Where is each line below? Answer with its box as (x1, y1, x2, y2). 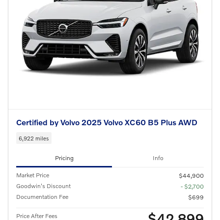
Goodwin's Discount (16, 182, 71, 190)
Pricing (55, 154, 74, 162)
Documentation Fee (16, 192, 68, 200)
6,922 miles (19, 134, 49, 141)
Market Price (16, 171, 49, 179)
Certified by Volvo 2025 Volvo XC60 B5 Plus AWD (16, 117, 197, 127)
